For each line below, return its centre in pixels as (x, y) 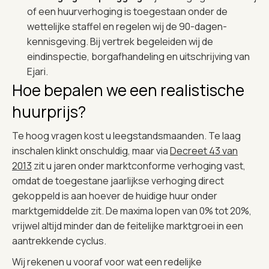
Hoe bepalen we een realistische (128, 90)
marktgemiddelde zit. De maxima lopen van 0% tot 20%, (132, 210)
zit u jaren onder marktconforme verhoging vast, (139, 165)
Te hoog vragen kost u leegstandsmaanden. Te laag (126, 135)
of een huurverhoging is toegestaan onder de (127, 11)
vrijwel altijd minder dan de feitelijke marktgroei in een (128, 225)
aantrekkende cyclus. (59, 240)
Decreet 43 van (204, 150)
